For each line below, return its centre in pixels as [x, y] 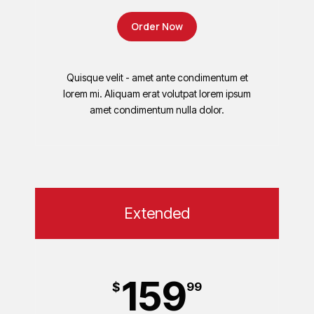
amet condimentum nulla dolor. [157, 109]
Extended [157, 213]
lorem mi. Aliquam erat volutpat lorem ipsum [157, 93]
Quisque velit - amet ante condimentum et [157, 77]
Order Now [157, 26]
